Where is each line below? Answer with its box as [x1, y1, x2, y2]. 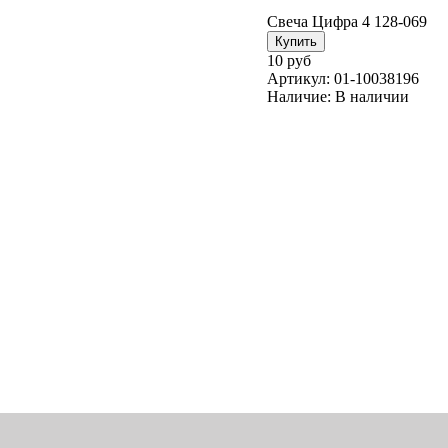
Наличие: [267, 87, 331, 105]
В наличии [335, 87, 409, 105]
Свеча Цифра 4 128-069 [267, 12, 427, 30]
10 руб [267, 51, 311, 69]
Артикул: [267, 69, 330, 87]
